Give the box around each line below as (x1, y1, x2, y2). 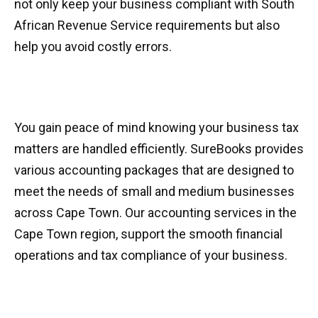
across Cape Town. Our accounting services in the (14, 205, 297, 220)
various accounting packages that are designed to (14, 163, 294, 177)
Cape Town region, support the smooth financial (14, 226, 283, 241)
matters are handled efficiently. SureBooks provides (14, 141, 304, 156)
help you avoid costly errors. (14, 39, 172, 54)
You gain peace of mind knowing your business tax (14, 120, 299, 135)
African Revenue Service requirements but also (14, 18, 280, 33)
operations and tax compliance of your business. (14, 248, 287, 263)
